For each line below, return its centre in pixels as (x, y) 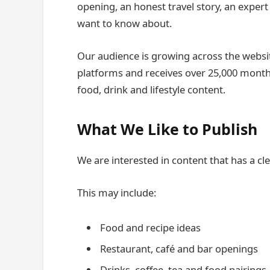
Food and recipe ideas (150, 227)
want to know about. (124, 24)
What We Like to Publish (167, 129)
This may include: (117, 192)
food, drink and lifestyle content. (151, 89)
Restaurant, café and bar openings (179, 248)
